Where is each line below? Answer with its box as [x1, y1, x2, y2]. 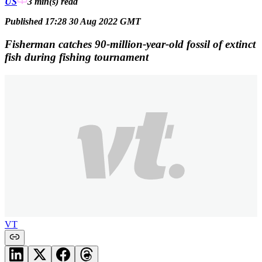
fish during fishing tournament [5, 50, 149, 63]
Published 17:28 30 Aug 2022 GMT [5, 16, 141, 27]
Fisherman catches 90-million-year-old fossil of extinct [5, 37, 256, 50]
